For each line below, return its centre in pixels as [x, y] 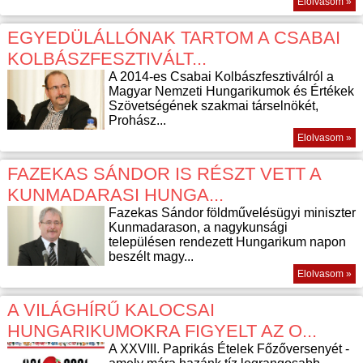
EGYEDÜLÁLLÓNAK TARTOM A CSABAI [173, 37]
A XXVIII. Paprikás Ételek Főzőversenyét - [228, 348]
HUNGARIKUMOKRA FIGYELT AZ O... [162, 331]
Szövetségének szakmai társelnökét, [213, 105]
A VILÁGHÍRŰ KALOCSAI [111, 310]
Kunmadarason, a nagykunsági [198, 227]
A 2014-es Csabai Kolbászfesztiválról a [221, 76]
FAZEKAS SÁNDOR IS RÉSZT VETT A [164, 173]
